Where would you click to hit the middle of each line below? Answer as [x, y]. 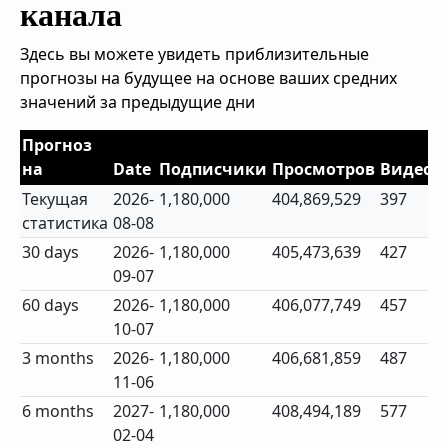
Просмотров [324, 169]
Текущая [55, 199]
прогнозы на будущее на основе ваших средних [208, 78]
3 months [58, 358]
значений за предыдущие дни [137, 102]
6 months [58, 411]
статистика [65, 223]
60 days [51, 305]
